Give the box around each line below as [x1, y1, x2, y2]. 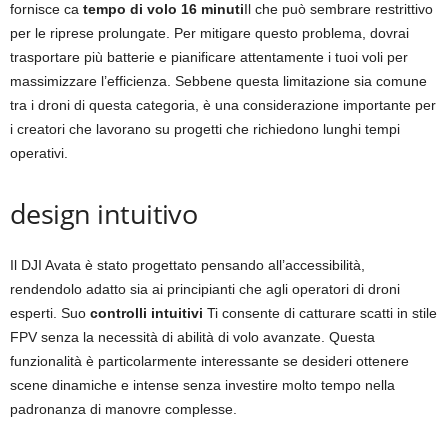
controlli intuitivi [90, 304, 203, 321]
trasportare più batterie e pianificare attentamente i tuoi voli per [10, 48, 408, 65]
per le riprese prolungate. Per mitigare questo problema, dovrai [10, 24, 409, 41]
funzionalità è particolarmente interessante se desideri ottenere [10, 352, 409, 369]
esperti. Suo [10, 304, 90, 321]
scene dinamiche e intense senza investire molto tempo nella [10, 376, 395, 393]
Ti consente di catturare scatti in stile [203, 304, 437, 321]
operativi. [10, 144, 68, 161]
